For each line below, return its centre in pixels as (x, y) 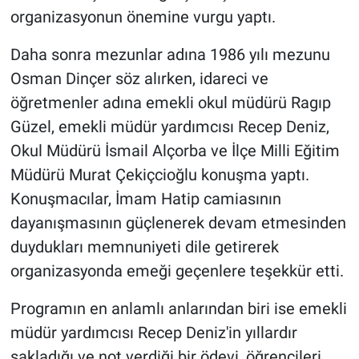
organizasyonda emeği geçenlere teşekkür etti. (177, 271)
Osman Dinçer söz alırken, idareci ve (139, 79)
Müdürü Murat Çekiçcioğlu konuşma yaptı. (159, 175)
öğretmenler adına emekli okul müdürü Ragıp (170, 103)
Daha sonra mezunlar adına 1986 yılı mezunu (170, 55)
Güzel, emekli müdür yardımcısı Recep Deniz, (169, 127)
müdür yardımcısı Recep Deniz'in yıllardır (153, 333)
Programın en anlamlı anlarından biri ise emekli (178, 309)
